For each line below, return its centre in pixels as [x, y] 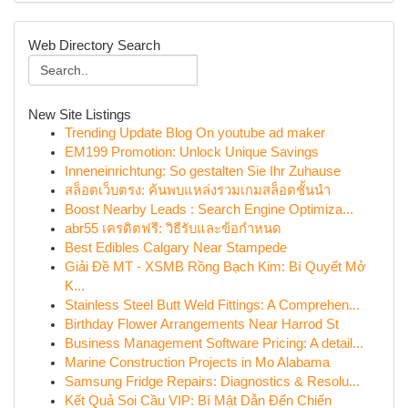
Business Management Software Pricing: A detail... [214, 343]
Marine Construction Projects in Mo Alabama [197, 362]
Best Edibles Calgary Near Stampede [176, 248]
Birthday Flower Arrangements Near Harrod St [202, 324]
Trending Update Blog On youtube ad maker [195, 133]
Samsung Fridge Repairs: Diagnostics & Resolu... [212, 382]
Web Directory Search [94, 45]
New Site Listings [80, 114]
